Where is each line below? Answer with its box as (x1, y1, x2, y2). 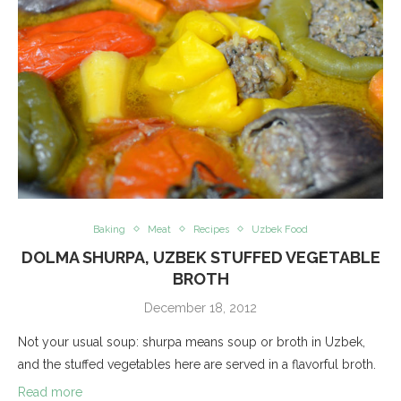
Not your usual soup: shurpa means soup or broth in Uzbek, (18, 334, 365, 349)
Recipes (193, 223, 229, 235)
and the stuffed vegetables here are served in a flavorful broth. (18, 356, 380, 371)
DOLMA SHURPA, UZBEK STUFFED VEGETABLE (21, 247, 380, 267)
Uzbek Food (252, 223, 308, 235)
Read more (18, 384, 82, 399)
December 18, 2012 (144, 300, 257, 315)
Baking (93, 223, 125, 235)
